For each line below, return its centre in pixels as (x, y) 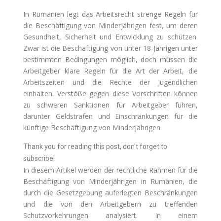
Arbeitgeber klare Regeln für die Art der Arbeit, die (110, 71)
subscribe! (39, 159)
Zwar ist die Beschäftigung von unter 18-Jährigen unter (110, 48)
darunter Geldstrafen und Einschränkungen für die (110, 116)
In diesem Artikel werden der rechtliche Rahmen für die (110, 170)
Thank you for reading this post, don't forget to (95, 147)
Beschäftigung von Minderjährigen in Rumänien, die (110, 182)
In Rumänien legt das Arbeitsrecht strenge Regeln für (110, 14)
